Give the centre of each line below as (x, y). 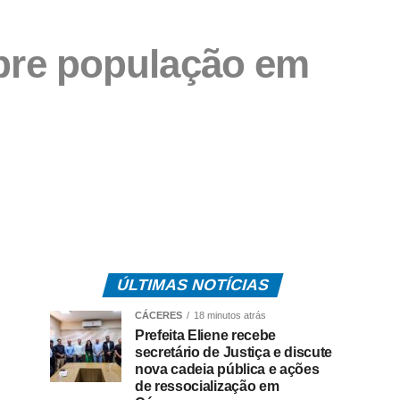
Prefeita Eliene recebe (205, 336)
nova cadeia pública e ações (227, 370)
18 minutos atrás (230, 316)
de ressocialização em (207, 387)
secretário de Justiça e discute (234, 353)
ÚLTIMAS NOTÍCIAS (193, 285)
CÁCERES (158, 316)
